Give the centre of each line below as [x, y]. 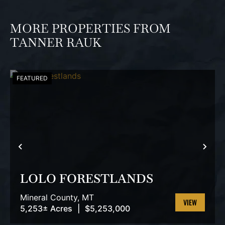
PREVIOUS [46, 152]
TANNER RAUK [56, 43]
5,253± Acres [46, 209]
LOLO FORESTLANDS [87, 179]
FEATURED [32, 78]
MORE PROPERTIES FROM [90, 29]
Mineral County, [51, 198]
